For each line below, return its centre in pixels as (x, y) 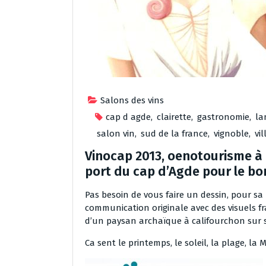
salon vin (116, 134)
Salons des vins (132, 100)
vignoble (231, 134)
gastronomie (223, 117)
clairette (174, 117)
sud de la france (174, 134)
